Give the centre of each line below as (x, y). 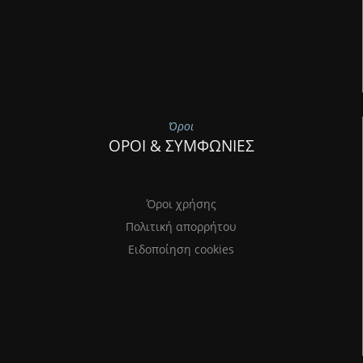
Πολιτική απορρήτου (181, 226)
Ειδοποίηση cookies (181, 249)
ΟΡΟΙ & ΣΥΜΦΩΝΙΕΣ (181, 145)
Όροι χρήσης (181, 203)
